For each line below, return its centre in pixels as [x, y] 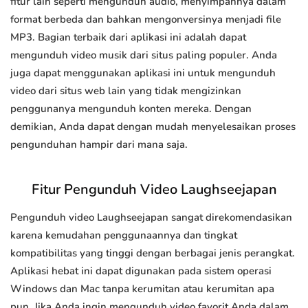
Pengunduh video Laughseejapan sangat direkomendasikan [151, 218]
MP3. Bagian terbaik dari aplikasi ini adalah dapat [128, 37]
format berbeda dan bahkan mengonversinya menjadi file [146, 20]
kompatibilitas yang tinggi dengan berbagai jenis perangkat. [153, 253]
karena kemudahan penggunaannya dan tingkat [124, 235]
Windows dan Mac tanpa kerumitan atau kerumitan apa [142, 289]
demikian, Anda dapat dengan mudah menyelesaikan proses [153, 127]
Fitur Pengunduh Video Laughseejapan [154, 190]
